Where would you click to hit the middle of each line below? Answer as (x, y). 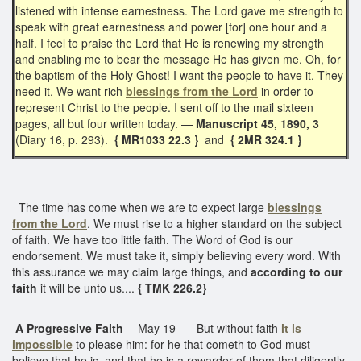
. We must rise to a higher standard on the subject (214, 223)
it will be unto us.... (87, 287)
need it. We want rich (71, 91)
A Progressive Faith (68, 328)
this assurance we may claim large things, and (131, 271)
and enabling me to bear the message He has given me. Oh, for (178, 58)
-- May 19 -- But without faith (202, 328)
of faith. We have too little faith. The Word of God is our (152, 239)
